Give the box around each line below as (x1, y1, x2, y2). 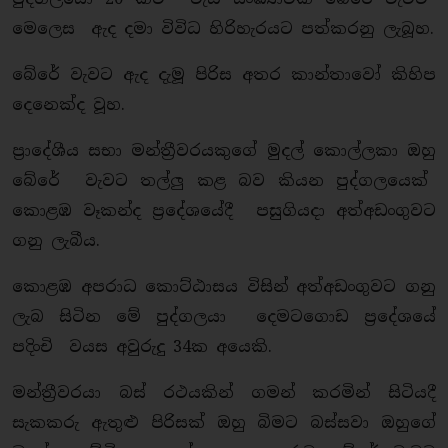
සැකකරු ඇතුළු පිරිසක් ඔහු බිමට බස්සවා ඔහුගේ (12, 412, 436, 433)
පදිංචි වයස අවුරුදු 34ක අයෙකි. (12, 336, 272, 357)
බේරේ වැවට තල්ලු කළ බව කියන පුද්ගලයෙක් (12, 170, 436, 191)
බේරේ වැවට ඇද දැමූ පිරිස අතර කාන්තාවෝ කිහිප (12, 64, 436, 85)
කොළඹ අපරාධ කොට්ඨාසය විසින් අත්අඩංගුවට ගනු (12, 276, 436, 297)
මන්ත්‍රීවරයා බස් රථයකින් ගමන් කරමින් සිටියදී (12, 382, 436, 403)
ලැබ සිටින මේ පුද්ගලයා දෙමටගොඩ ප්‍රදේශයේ (12, 306, 436, 327)
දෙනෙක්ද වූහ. (12, 94, 125, 115)
